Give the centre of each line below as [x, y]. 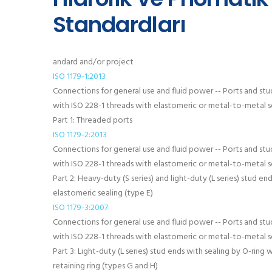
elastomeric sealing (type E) [103, 193]
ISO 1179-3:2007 [80, 208]
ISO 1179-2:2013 [80, 135]
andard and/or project [93, 62]
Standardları [120, 25]
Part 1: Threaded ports [93, 121]
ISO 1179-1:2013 [79, 77]
